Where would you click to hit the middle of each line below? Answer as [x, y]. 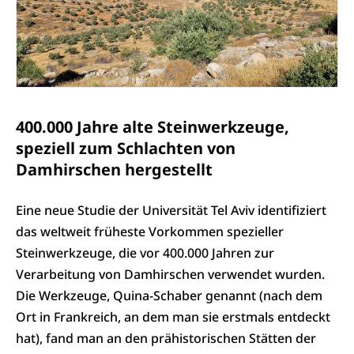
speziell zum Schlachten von [126, 148]
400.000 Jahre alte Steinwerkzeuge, [153, 126]
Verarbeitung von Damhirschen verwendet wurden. [170, 275]
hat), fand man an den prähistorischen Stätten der [166, 339]
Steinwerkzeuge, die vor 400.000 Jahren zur [145, 253]
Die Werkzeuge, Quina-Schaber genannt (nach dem [169, 296]
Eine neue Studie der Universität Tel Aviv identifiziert [171, 211]
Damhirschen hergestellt [114, 169]
